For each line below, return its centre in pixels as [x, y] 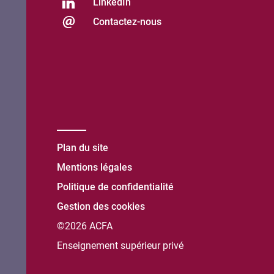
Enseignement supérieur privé [120, 245]
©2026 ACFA [85, 226]
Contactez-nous [128, 21]
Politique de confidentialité [116, 187]
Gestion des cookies [101, 206]
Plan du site [83, 147]
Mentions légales [95, 167]
